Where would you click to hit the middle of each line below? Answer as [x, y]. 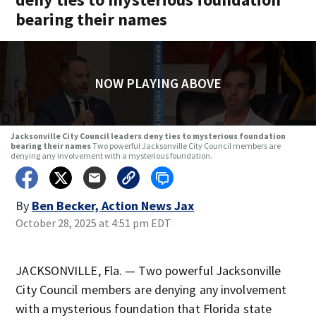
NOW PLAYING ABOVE [158, 83]
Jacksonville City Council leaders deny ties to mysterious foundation [148, 136]
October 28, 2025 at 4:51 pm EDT [94, 223]
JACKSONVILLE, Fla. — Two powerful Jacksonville [148, 271]
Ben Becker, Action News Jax [113, 206]
